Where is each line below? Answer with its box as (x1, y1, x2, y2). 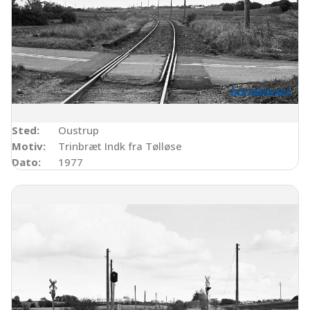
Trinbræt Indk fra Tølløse (58, 139, 182, 153)
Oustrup (58, 123, 99, 137)
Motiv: (12, 139, 46, 153)
